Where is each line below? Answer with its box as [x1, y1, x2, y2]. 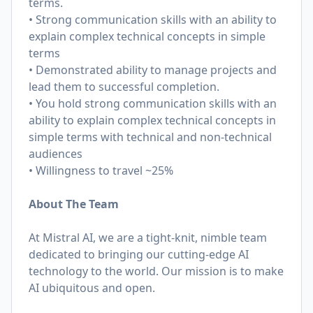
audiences [29, 146, 82, 161]
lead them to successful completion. [29, 79, 219, 94]
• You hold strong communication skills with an [29, 96, 277, 111]
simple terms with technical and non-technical [29, 129, 272, 145]
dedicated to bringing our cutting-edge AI [29, 247, 249, 262]
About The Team [29, 196, 119, 212]
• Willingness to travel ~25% [29, 163, 176, 178]
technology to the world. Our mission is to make [29, 263, 284, 279]
